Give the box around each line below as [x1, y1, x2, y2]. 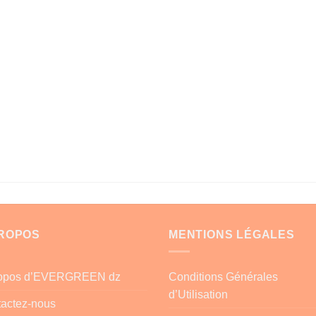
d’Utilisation [169, 288, 228, 301]
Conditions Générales [169, 271, 278, 284]
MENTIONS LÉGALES [169, 228, 295, 241]
